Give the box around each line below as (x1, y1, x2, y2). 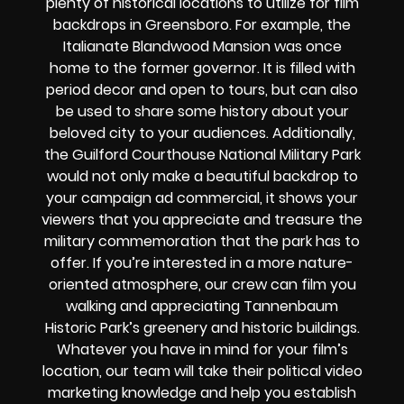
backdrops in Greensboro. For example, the (53, 14, 351, 36)
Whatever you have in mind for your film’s (56, 339, 348, 361)
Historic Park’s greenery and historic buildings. (44, 317, 360, 339)
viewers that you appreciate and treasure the (41, 209, 363, 231)
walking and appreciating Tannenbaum (66, 296, 338, 317)
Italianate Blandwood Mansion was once (62, 36, 342, 58)
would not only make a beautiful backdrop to (46, 166, 358, 188)
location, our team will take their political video (41, 361, 363, 382)
